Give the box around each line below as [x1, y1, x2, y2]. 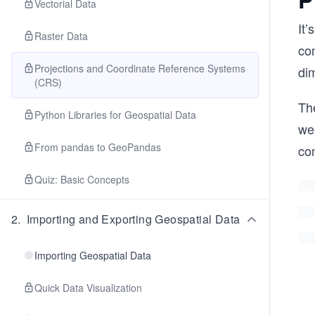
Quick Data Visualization [34, 281, 142, 295]
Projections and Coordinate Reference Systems [34, 61, 245, 75]
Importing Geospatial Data [34, 248, 151, 262]
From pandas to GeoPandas [34, 140, 161, 154]
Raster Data [34, 29, 88, 43]
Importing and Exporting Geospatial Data [26, 211, 240, 227]
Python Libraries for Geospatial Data [34, 108, 196, 122]
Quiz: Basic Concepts [34, 172, 129, 186]
